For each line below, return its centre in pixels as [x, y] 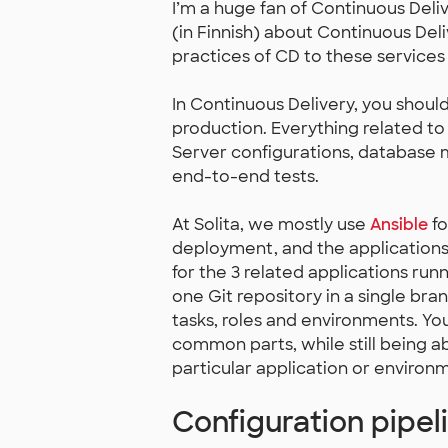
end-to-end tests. [245, 176]
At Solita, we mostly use [271, 224]
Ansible [399, 224]
